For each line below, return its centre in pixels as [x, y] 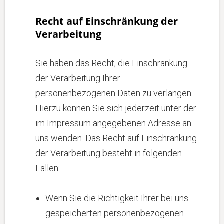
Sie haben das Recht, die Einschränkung [111, 63]
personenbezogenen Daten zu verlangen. [114, 93]
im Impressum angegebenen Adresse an [113, 123]
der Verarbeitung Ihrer [78, 78]
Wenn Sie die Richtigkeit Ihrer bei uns [117, 198]
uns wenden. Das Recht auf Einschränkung [116, 138]
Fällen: [48, 168]
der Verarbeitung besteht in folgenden [109, 153]
